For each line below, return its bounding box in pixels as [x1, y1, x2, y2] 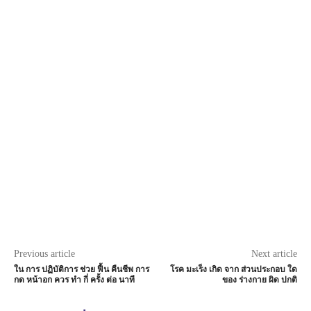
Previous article [14, 248, 75, 259]
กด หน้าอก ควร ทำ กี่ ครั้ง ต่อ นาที [14, 274, 135, 285]
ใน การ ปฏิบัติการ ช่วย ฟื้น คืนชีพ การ [14, 264, 149, 274]
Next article [251, 248, 297, 259]
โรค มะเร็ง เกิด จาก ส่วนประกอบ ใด [169, 264, 297, 274]
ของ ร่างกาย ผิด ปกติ [221, 274, 297, 285]
